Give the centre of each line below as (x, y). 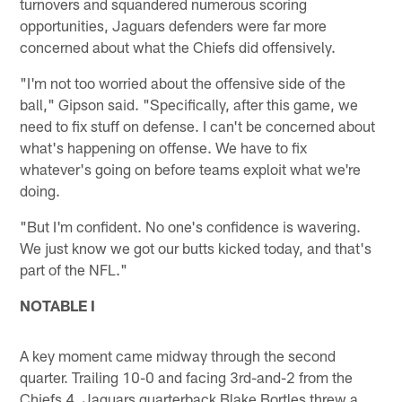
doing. (40, 190)
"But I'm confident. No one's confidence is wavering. (191, 226)
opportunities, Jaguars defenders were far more (174, 25)
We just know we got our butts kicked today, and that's (196, 247)
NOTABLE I (58, 305)
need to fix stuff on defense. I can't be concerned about (198, 125)
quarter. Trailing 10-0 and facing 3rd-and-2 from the (187, 376)
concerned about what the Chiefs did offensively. (178, 46)
